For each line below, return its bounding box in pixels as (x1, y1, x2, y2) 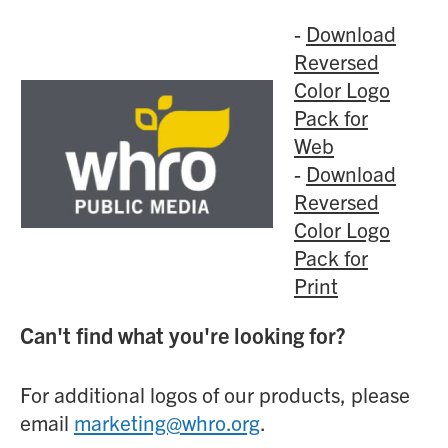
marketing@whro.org (74, 409, 260, 435)
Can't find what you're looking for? (20, 321, 346, 348)
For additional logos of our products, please (20, 381, 410, 407)
